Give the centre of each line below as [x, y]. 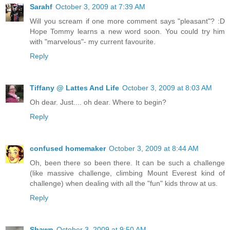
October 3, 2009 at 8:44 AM [154, 149]
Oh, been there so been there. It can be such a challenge [127, 163]
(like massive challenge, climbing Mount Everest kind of [127, 173]
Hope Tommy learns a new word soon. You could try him [127, 32]
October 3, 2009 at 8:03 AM [167, 88]
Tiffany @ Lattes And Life [74, 88]
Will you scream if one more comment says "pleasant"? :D [127, 21]
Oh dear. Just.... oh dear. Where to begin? [98, 102]
